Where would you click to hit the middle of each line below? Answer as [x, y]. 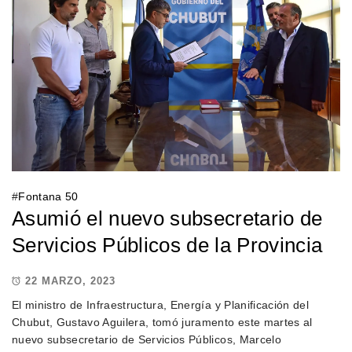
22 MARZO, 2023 [70, 281]
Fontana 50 [48, 196]
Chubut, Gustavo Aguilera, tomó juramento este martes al [162, 322]
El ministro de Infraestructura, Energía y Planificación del [160, 304]
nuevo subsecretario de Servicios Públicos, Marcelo [146, 339]
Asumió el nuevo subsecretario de [167, 218]
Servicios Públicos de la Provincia [167, 245]
